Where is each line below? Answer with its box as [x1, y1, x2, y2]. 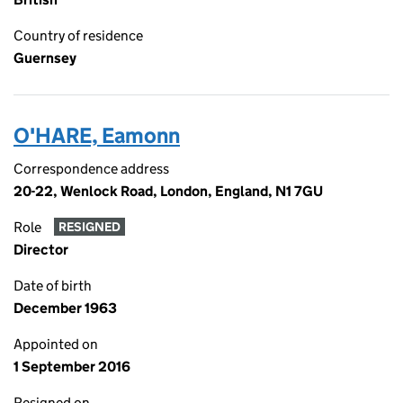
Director [13, 241, 68, 258]
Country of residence [13, 27, 143, 44]
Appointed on [13, 336, 98, 353]
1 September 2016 [13, 358, 130, 375]
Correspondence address [13, 160, 169, 177]
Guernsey [13, 49, 76, 67]
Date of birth [13, 277, 92, 294]
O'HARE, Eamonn [13, 122, 180, 148]
